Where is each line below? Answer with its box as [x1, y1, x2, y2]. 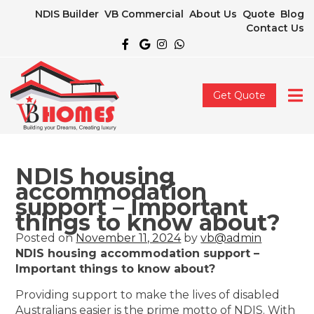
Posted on [15, 231, 76, 245]
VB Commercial [104, 8, 184, 20]
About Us [189, 8, 237, 20]
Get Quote [213, 89, 266, 102]
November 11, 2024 [76, 231, 182, 245]
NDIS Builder [35, 8, 99, 20]
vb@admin [200, 231, 262, 245]
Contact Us [246, 22, 304, 34]
